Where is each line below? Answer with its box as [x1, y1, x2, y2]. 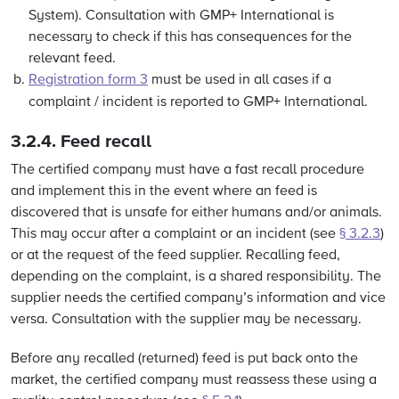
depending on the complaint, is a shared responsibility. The [11, 270, 381, 284]
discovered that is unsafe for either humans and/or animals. [11, 206, 382, 220]
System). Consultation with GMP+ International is [28, 9, 334, 23]
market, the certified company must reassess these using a [11, 373, 377, 387]
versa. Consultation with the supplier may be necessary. [11, 313, 362, 327]
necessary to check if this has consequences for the [28, 30, 352, 45]
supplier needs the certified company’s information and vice [11, 291, 386, 305]
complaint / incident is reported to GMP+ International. [28, 95, 368, 110]
